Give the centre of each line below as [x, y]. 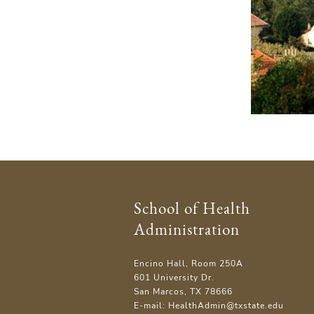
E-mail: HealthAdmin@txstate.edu [209, 305]
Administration [187, 229]
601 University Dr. [175, 277]
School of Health [192, 208]
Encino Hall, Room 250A [189, 263]
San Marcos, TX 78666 [184, 291]
